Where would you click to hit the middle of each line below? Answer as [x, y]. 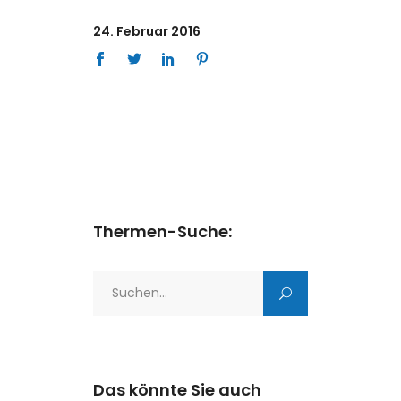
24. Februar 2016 [147, 32]
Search [114, 282]
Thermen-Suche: [162, 232]
